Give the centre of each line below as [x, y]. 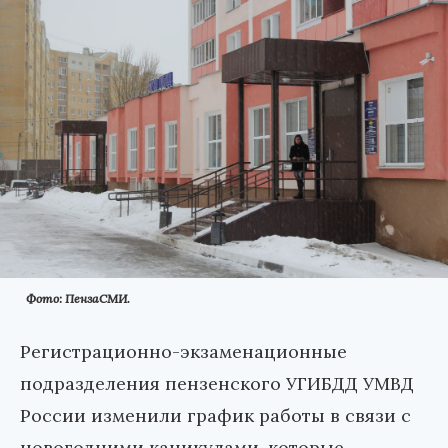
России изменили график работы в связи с [215, 416]
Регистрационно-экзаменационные [183, 352]
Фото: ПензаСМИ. [78, 299]
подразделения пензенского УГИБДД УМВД [217, 384]
